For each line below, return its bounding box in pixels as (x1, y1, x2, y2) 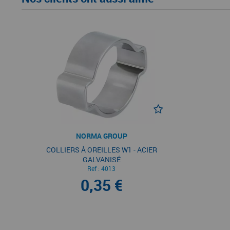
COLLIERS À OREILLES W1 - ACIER (46, 144, 157, 155)
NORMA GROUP (75, 130, 127, 141)
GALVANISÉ (82, 154, 121, 164)
